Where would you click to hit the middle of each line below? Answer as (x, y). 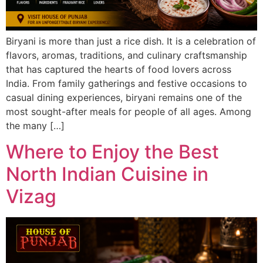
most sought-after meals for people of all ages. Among (129, 111)
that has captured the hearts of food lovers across (119, 69)
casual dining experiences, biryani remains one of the (124, 97)
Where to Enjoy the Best (112, 152)
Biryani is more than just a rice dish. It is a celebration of (131, 41)
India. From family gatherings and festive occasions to (127, 83)
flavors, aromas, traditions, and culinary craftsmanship (127, 55)
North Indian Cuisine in (107, 174)
